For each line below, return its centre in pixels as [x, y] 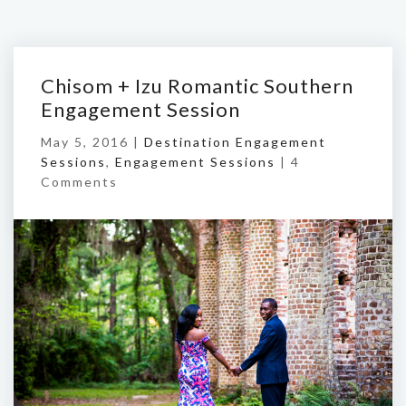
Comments [79, 182]
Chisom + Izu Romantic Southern [197, 86]
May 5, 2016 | [92, 142]
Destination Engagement [235, 142]
